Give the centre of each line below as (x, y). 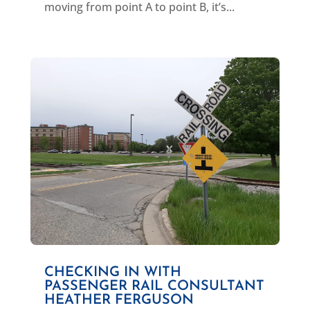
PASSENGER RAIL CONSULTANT (154, 286)
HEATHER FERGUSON (119, 300)
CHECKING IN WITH (112, 272)
